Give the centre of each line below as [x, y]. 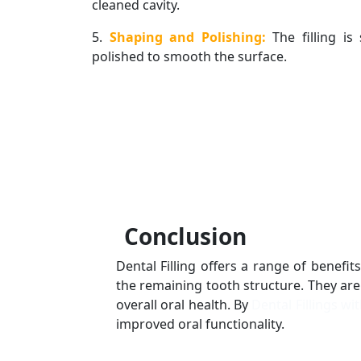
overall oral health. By [184, 304]
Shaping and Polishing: [191, 37]
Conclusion [185, 236]
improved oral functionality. [200, 324]
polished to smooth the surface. [189, 57]
